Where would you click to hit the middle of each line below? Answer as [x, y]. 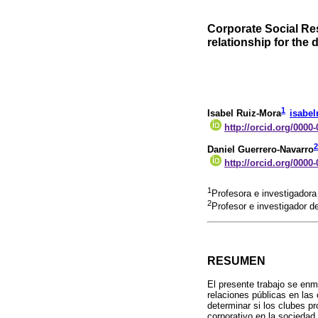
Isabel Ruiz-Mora [244, 114]
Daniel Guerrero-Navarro [261, 149]
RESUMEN [236, 261]
